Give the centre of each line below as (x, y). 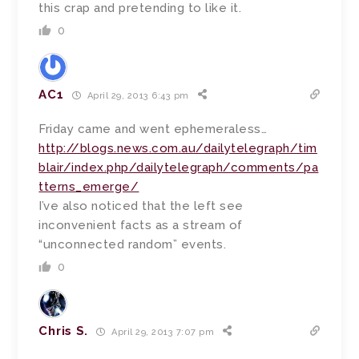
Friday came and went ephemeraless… (153, 129)
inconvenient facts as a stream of (141, 226)
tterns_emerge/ (89, 187)
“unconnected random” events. (133, 245)
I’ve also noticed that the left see (141, 206)
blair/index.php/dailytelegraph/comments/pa (179, 168)
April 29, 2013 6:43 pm (137, 95)
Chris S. (64, 331)
